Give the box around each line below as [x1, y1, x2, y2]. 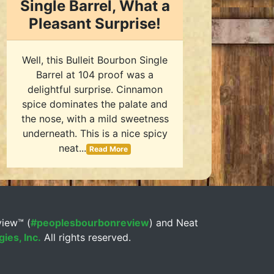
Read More [89, 144, 128, 154]
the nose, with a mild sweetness [21, 113, 169, 125]
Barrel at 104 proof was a [36, 68, 154, 81]
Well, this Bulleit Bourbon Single [22, 54, 168, 66]
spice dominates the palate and [22, 98, 168, 110]
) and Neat [149, 217, 198, 229]
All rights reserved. [40, 231, 131, 243]
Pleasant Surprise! [29, 15, 161, 32]
